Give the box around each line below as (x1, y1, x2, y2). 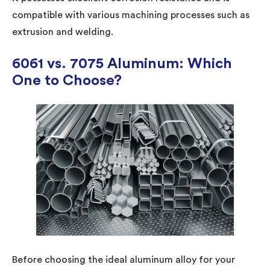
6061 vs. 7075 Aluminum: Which (12, 56, 232, 71)
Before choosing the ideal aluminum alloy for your (12, 254, 235, 265)
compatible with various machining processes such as (12, 10, 250, 20)
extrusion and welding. (12, 27, 113, 37)
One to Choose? (12, 73, 122, 88)
